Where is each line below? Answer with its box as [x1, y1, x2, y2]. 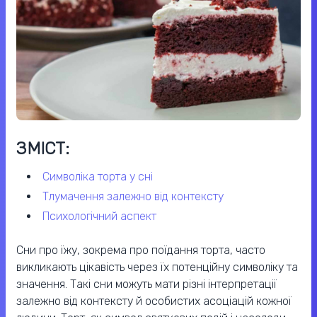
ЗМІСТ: [16, 138, 69, 158]
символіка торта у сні [50, 169, 153, 183]
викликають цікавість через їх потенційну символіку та [16, 260, 298, 274]
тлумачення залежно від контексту [49, 189, 224, 203]
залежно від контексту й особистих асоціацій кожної [16, 294, 292, 308]
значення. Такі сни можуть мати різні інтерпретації [16, 277, 277, 291]
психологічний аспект [50, 209, 156, 223]
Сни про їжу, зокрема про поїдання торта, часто [16, 243, 265, 257]
